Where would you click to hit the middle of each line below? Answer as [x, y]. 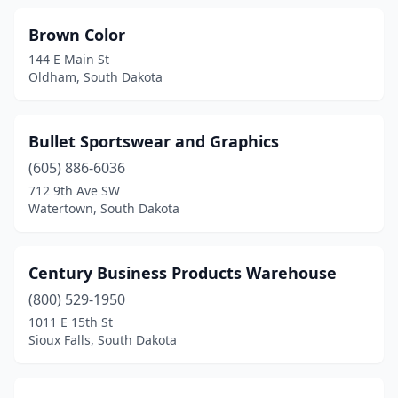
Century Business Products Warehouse [183, 273]
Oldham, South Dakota [96, 77]
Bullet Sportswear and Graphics [154, 141]
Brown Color [77, 35]
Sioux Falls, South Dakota [103, 340]
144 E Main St [69, 59]
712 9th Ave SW [74, 191]
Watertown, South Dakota [104, 208]
